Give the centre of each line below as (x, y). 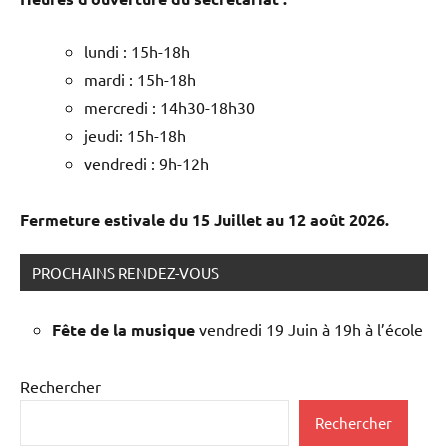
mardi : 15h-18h (140, 79)
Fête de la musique (125, 330)
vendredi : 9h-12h (146, 163)
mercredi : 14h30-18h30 (169, 107)
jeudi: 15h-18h (135, 135)
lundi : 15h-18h (137, 51)
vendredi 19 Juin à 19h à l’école (311, 329)
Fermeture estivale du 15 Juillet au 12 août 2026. (204, 220)
